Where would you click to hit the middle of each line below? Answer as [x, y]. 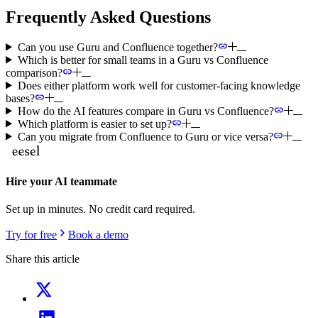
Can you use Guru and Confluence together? [117, 47]
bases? [20, 98]
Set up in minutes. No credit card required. [100, 209]
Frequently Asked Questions [108, 17]
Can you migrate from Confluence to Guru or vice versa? [145, 136]
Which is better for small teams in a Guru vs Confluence [143, 60]
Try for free [31, 235]
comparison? [34, 72]
